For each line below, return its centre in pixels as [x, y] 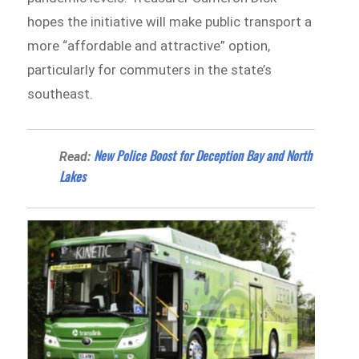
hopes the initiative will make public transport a [170, 21]
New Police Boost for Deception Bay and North [203, 156]
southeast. [61, 93]
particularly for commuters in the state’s [150, 69]
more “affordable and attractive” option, [149, 45]
